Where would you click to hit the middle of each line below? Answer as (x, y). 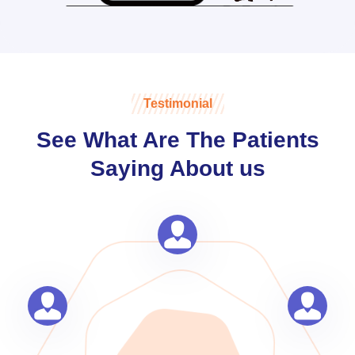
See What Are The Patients (177, 140)
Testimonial (177, 104)
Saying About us (177, 169)
